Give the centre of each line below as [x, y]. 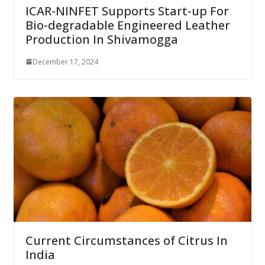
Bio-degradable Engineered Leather [127, 25]
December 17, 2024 [65, 62]
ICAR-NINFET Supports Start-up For [127, 11]
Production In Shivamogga [101, 39]
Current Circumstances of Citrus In [126, 241]
